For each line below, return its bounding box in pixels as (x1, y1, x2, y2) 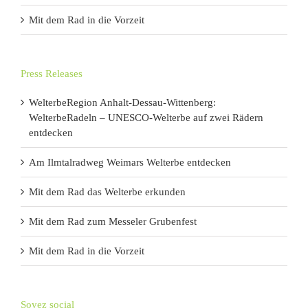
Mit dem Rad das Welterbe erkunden (29, 186, 186, 198)
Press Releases (21, 68, 82, 80)
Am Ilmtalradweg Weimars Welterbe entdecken (29, 157, 231, 168)
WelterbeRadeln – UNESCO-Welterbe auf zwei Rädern (29, 112, 263, 124)
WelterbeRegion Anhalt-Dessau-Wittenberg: (29, 97, 216, 109)
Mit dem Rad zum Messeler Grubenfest (29, 216, 197, 228)
